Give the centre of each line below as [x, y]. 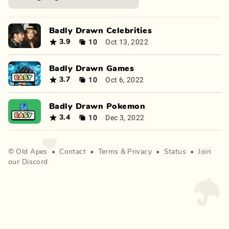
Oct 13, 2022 [127, 42]
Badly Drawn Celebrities [101, 31]
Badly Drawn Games [92, 68]
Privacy [140, 152]
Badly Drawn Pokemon [97, 106]
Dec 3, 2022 [125, 117]
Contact [73, 152]
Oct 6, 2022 [125, 79]
